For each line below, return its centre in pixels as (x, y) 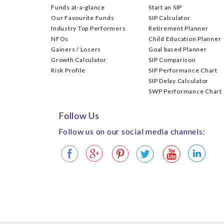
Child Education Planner (185, 39)
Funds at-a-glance (78, 7)
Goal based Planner (178, 49)
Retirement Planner (178, 28)
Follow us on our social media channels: (132, 131)
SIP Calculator (169, 18)
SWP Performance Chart (185, 91)
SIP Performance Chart (183, 70)
